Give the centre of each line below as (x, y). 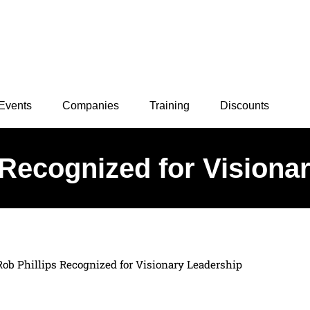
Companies (91, 106)
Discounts (245, 106)
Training (170, 106)
